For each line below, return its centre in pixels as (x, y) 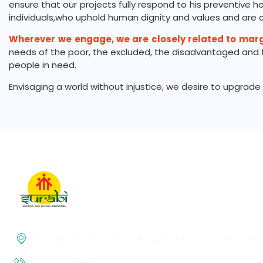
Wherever (32, 39)
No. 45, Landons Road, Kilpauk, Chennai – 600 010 (146, 240)
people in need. (43, 65)
